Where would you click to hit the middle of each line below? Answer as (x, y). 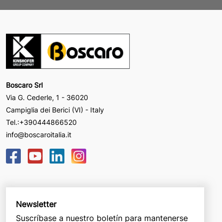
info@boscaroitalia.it (39, 135)
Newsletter (36, 204)
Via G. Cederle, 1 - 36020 (47, 98)
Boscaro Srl (24, 85)
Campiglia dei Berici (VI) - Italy (55, 110)
